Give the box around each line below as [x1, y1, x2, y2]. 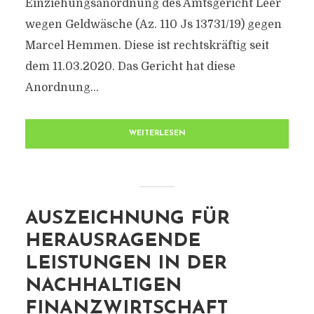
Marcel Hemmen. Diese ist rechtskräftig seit [25, 39, 269, 52]
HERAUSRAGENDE [25, 232, 200, 251]
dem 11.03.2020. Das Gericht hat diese [25, 60, 235, 73]
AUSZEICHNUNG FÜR [25, 210, 230, 228]
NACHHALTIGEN [25, 277, 182, 296]
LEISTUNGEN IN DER [25, 254, 227, 273]
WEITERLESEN [128, 130, 186, 137]
